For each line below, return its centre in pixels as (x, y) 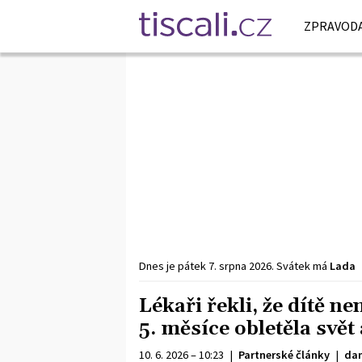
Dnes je (158, 266)
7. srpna (227, 266)
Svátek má (303, 266)
